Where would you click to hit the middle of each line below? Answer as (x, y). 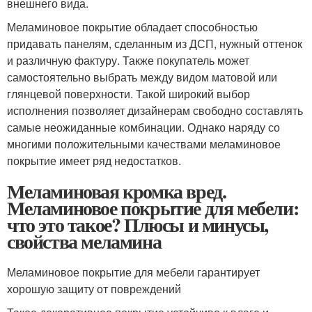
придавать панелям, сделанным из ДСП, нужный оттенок (155, 44)
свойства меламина (84, 241)
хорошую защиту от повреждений (94, 289)
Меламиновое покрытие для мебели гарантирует (133, 272)
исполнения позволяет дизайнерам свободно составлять (155, 110)
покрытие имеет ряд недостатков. (94, 161)
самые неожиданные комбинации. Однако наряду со (143, 127)
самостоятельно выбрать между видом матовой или (142, 77)
